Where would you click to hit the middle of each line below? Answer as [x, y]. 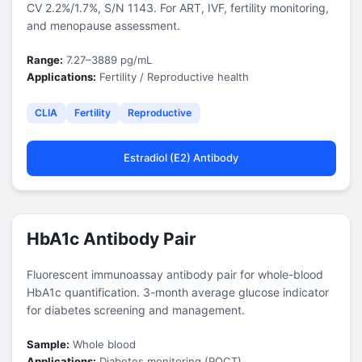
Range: [44, 59]
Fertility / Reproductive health [172, 76]
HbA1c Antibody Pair [111, 238]
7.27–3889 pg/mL [107, 59]
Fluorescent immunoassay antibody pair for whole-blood [175, 274]
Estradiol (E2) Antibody [181, 158]
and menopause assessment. [103, 25]
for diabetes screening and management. [135, 309]
